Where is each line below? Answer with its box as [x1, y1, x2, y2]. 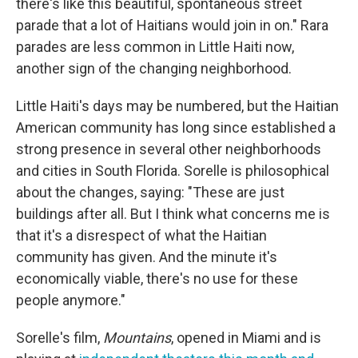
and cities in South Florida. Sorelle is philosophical [16, 162, 329, 180]
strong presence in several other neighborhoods [16, 141, 321, 158]
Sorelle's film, [16, 329, 103, 347]
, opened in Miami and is [171, 329, 321, 347]
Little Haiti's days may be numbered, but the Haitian [16, 97, 339, 115]
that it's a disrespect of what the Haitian [16, 227, 267, 245]
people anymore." [16, 292, 125, 309]
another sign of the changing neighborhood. [16, 60, 292, 78]
